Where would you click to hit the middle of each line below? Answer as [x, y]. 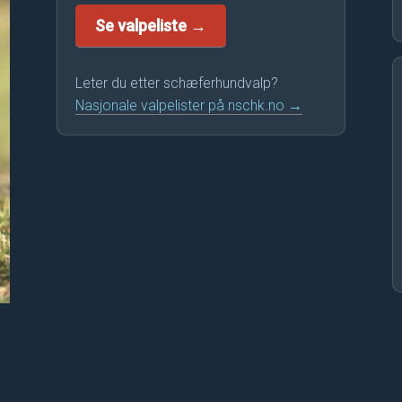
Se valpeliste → [151, 26]
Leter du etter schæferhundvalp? [177, 83]
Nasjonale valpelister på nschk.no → [189, 106]
